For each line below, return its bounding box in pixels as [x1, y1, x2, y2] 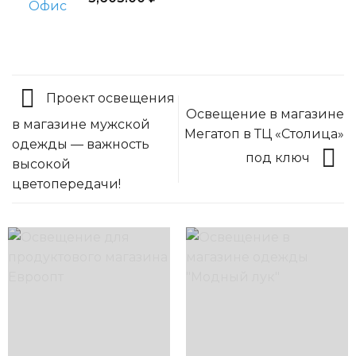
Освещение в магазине [186, 106, 344, 122]
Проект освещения [43, 90, 175, 106]
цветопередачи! [12, 176, 121, 192]
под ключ [246, 149, 313, 165]
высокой [12, 156, 71, 172]
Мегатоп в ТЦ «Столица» [184, 126, 344, 141]
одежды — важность [12, 136, 149, 152]
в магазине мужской [12, 116, 150, 132]
